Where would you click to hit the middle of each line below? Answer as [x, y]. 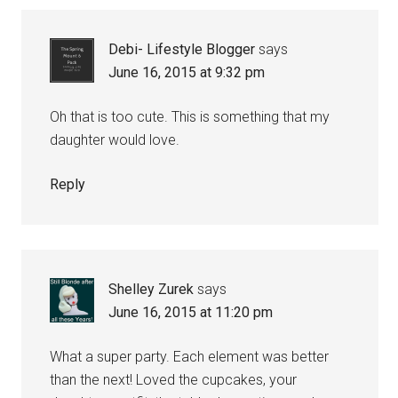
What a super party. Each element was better [190, 357]
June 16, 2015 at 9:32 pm [187, 73]
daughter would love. [115, 140]
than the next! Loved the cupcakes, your [174, 380]
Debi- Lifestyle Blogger [182, 50]
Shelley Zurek [151, 290]
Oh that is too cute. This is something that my [190, 117]
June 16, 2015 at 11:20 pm [191, 313]
